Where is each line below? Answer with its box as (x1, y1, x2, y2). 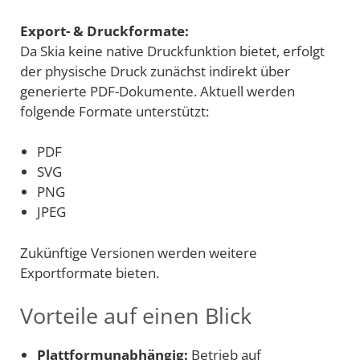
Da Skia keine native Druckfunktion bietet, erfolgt (20, 41, 325, 60)
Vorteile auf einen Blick (20, 301, 252, 331)
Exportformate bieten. (20, 263, 159, 282)
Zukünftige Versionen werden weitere (20, 243, 257, 262)
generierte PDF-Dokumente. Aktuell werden (20, 81, 295, 100)
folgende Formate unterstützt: (20, 101, 209, 121)
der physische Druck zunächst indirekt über (20, 61, 290, 80)
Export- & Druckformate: (20, 21, 189, 40)
